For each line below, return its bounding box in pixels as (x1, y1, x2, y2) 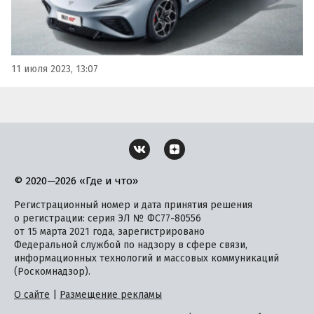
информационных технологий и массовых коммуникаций (14, 252, 279, 264)
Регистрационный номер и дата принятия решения (14, 198, 252, 211)
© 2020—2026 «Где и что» (14, 174, 138, 187)
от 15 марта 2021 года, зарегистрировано (14, 225, 205, 238)
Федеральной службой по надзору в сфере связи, (14, 238, 247, 251)
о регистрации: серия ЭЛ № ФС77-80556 (14, 212, 201, 224)
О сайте (14, 288, 50, 301)
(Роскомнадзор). (14, 265, 90, 278)
